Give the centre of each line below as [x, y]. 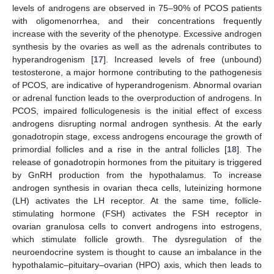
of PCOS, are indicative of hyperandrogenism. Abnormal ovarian [137, 85]
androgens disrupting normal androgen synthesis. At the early [137, 123]
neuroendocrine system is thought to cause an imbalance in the [137, 252]
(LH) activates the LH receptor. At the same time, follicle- [137, 200]
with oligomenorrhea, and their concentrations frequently [137, 20]
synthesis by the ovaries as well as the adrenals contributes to [137, 46]
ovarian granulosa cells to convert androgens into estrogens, [137, 226]
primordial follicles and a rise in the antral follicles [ [120, 149]
